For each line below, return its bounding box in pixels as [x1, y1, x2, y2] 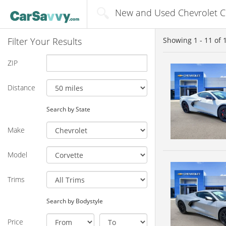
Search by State [46, 104, 90, 113]
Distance [8, 82, 35, 92]
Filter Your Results [8, 35, 82, 47]
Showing [163, 35, 194, 45]
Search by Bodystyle [46, 196, 103, 205]
